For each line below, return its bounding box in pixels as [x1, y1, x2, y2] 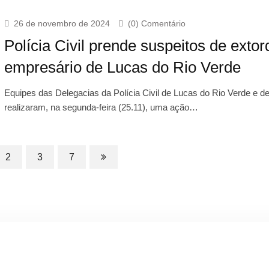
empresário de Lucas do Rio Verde [4, 58, 241, 76]
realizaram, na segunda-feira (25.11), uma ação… [4, 101, 198, 112]
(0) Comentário [127, 18, 186, 28]
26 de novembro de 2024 [13, 18, 110, 28]
